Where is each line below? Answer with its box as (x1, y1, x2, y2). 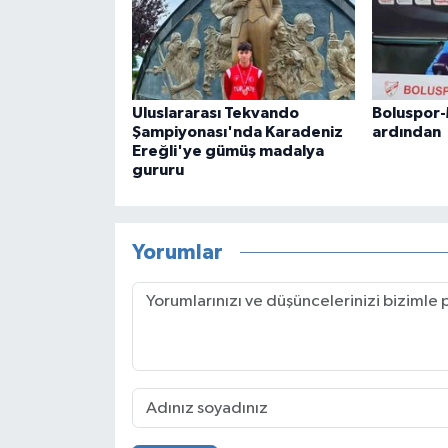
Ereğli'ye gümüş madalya (131, 143, 324, 160)
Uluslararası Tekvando (131, 105, 299, 122)
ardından (371, 124, 441, 141)
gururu (131, 162, 184, 179)
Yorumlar (131, 241, 223, 263)
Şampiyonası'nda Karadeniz (131, 124, 343, 141)
